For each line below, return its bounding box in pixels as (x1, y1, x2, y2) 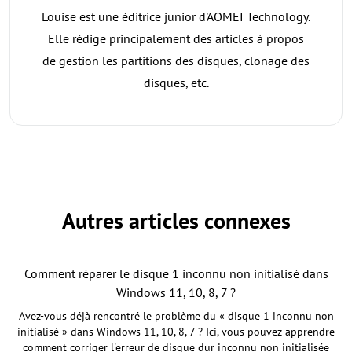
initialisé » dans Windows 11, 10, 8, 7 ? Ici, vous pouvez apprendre (17, 324, 335, 339)
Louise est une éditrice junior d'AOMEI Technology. (42, 9, 310, 25)
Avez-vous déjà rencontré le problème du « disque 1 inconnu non (18, 309, 334, 324)
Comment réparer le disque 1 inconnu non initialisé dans (24, 266, 328, 282)
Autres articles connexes (61, 206, 291, 236)
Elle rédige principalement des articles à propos (48, 31, 304, 47)
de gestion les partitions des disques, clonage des (42, 53, 310, 69)
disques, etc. (143, 75, 209, 91)
